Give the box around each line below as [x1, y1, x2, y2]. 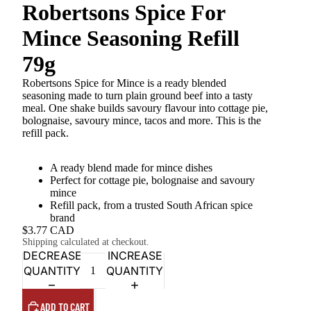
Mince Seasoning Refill [22, 26, 239, 51]
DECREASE [22, 248, 82, 262]
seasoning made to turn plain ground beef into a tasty [22, 90, 253, 101]
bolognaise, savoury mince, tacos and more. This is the [22, 115, 261, 126]
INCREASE [107, 248, 162, 262]
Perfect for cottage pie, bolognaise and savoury [49, 174, 255, 186]
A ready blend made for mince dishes [49, 162, 212, 174]
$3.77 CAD [22, 224, 74, 236]
